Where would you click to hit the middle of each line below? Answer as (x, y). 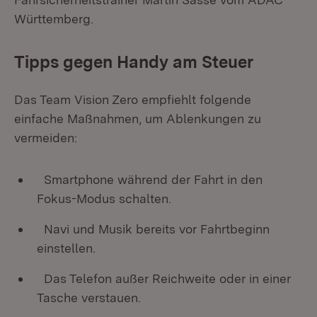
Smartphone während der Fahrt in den (150, 179)
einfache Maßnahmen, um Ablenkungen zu (138, 119)
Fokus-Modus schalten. (104, 198)
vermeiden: (46, 138)
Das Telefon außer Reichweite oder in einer (164, 278)
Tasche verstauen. (89, 298)
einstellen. (66, 248)
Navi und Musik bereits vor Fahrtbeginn (153, 229)
